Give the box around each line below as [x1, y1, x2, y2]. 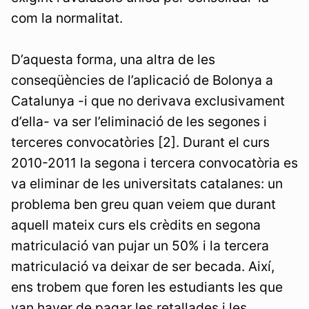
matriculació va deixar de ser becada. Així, [11, 258, 275, 275]
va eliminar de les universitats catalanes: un [11, 175, 283, 192]
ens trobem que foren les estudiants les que [11, 279, 283, 296]
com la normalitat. [11, 10, 123, 27]
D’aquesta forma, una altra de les [11, 51, 215, 68]
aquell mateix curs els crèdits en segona [11, 217, 261, 234]
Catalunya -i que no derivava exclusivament [11, 92, 285, 110]
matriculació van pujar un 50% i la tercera [11, 237, 269, 255]
